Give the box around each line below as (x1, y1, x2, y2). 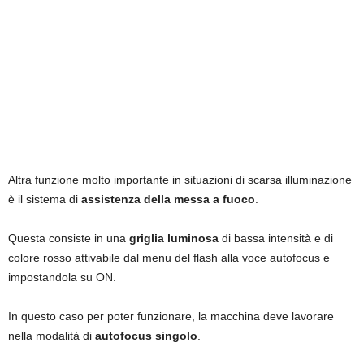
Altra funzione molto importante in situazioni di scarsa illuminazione (8, 173, 352, 187)
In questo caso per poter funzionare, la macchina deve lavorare (8, 310, 334, 323)
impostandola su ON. (8, 271, 116, 284)
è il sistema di (8, 193, 81, 206)
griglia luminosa (129, 232, 219, 245)
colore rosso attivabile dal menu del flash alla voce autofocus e (8, 251, 330, 265)
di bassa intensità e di (219, 232, 333, 245)
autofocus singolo (95, 329, 197, 343)
